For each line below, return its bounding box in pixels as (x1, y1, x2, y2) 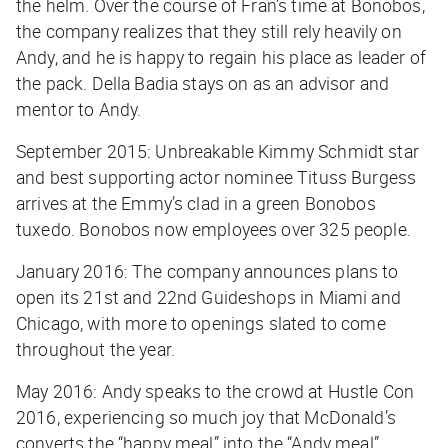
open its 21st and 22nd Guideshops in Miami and (16, 285, 401, 310)
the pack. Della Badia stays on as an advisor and (16, 71, 390, 96)
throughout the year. (16, 337, 175, 362)
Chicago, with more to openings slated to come (16, 311, 386, 336)
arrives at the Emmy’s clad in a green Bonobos (16, 191, 376, 216)
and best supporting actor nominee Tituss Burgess (16, 165, 417, 190)
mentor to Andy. (16, 97, 142, 122)
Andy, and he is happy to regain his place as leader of (16, 45, 427, 70)
